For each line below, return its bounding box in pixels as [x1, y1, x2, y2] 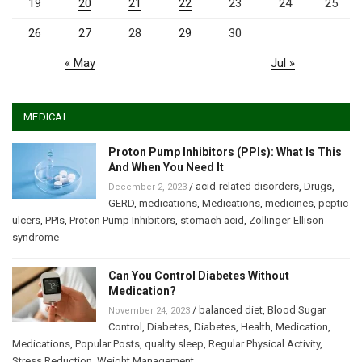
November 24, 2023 [108, 305, 190, 317]
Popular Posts [75, 338, 140, 351]
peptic [318, 197, 348, 210]
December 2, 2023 [108, 182, 187, 193]
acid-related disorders [196, 180, 299, 193]
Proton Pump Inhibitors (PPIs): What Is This [108, 145, 342, 159]
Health [241, 321, 271, 334]
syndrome [12, 231, 59, 244]
